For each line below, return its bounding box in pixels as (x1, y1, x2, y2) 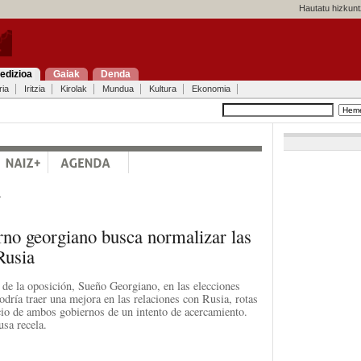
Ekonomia (191, 84, 230, 93)
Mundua (102, 84, 134, 93)
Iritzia (23, 84, 45, 93)
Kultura (148, 84, 176, 93)
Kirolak (60, 84, 87, 93)
